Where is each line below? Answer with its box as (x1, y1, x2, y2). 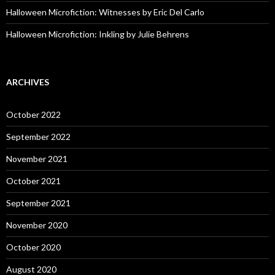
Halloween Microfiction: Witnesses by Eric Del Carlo (6, 7, 204, 18)
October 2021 (6, 176, 61, 187)
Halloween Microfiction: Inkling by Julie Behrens (6, 29, 189, 40)
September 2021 (6, 198, 71, 209)
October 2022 (6, 109, 61, 120)
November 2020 (6, 220, 68, 231)
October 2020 (6, 242, 61, 253)
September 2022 (6, 131, 71, 142)
